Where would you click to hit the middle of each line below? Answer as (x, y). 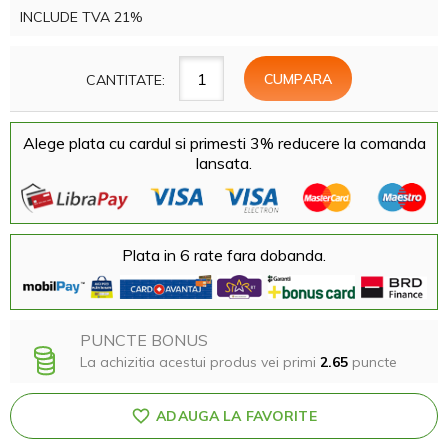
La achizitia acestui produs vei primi (200, 362)
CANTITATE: (125, 79)
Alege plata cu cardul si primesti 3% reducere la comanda (224, 143)
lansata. (224, 163)
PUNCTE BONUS (144, 340)
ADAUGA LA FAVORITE (236, 416)
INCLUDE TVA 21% (81, 17)
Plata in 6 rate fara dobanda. (224, 254)
